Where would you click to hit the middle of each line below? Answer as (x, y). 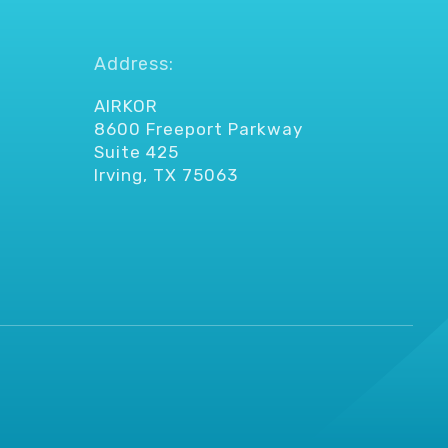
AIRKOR (126, 105)
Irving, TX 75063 (166, 174)
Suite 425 (137, 151)
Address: (134, 64)
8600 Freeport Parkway (199, 128)
